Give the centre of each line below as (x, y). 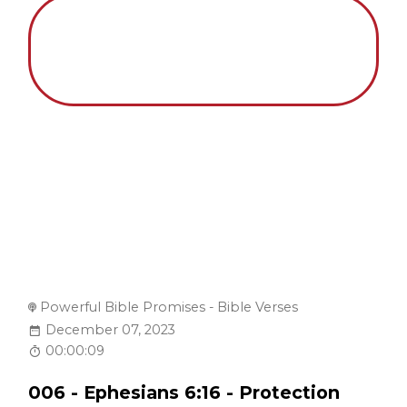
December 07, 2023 (111, 329)
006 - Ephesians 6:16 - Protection (184, 393)
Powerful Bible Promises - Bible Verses (169, 308)
